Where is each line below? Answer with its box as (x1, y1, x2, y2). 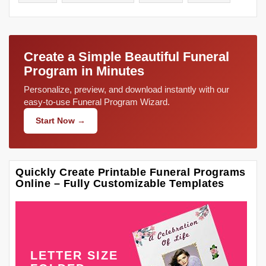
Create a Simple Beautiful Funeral (24, 49, 229, 64)
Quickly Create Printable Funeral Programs (15, 166, 246, 178)
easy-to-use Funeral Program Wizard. (24, 96, 170, 107)
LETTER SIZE (30, 248, 118, 262)
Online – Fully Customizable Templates (15, 177, 224, 189)
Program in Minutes (24, 63, 144, 78)
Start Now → (36, 115, 85, 125)
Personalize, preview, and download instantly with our (24, 84, 229, 94)
